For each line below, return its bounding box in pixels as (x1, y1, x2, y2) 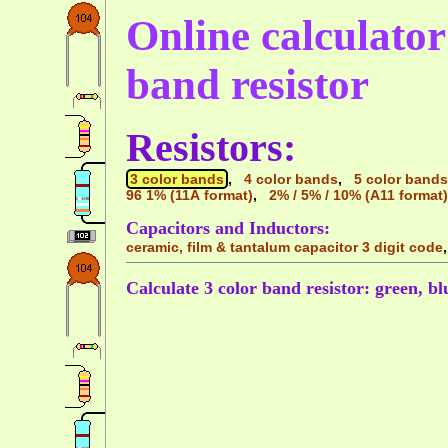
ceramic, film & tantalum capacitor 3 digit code (126, 238, 443, 255)
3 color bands (130, 171, 224, 188)
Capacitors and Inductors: (126, 217, 330, 238)
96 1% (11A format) (126, 187, 253, 204)
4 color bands (244, 171, 338, 188)
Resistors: (126, 125, 296, 171)
